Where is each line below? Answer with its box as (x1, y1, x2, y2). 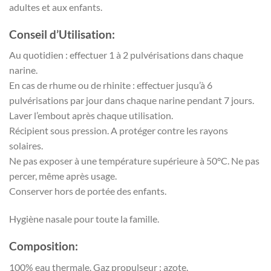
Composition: (9, 238, 78, 253)
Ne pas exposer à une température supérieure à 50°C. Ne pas (9, 155, 260, 167)
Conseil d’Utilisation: (9, 27, 115, 41)
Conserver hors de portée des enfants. (9, 185, 166, 197)
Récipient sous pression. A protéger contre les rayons (9, 125, 228, 137)
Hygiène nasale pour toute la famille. (9, 213, 159, 225)
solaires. (9, 140, 43, 152)
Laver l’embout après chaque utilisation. (9, 109, 173, 122)
